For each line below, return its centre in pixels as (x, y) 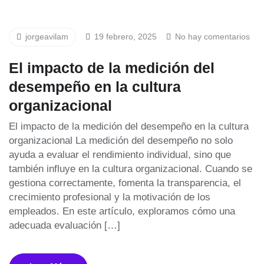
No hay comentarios (211, 37)
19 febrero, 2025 (124, 37)
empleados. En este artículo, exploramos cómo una (122, 211)
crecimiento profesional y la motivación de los (110, 197)
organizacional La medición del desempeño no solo (121, 141)
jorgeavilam (46, 37)
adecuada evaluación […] (65, 225)
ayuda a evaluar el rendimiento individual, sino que (120, 155)
